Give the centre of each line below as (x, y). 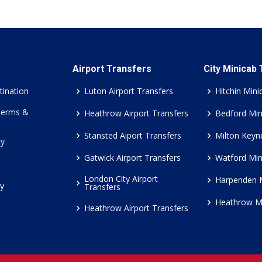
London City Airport (121, 179)
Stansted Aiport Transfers (133, 135)
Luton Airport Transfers (129, 91)
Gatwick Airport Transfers (132, 158)
